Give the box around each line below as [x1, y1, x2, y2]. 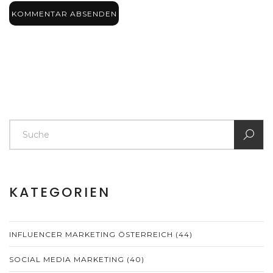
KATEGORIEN [9, 183, 110, 202]
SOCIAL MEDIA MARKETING [9, 255, 127, 264]
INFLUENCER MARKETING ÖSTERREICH [9, 230, 175, 239]
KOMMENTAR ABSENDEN [11, 9, 117, 18]
